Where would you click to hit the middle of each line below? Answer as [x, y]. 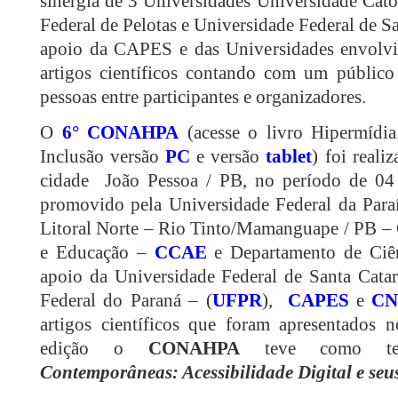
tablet [289, 157]
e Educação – [97, 253]
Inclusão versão [103, 157]
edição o [94, 349]
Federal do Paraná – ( [126, 301]
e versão [228, 157]
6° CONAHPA [120, 133]
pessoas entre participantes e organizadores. [203, 97]
